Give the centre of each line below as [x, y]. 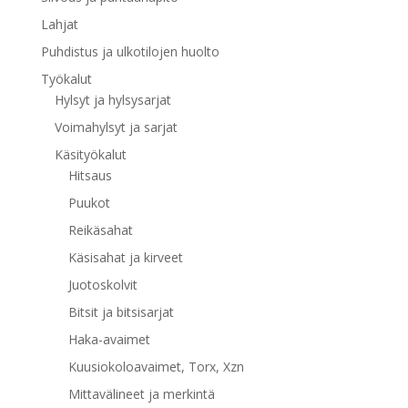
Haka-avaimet [109, 340]
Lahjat [59, 25]
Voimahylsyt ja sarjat [116, 127]
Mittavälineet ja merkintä [141, 394]
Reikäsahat [100, 230]
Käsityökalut [90, 155]
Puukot [89, 203]
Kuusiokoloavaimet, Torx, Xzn [156, 367]
